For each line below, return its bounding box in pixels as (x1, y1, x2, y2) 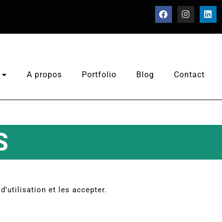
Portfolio (81, 70, 116, 79)
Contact (173, 70, 205, 79)
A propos (26, 70, 62, 79)
